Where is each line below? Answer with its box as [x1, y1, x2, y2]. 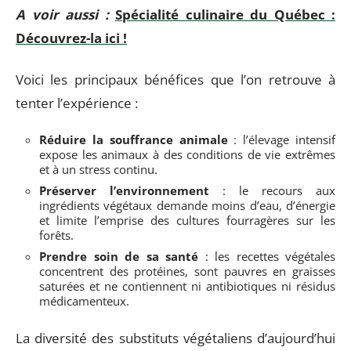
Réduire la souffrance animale [39, 132, 228, 147]
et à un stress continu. [39, 161, 157, 177]
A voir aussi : [16, 5, 109, 24]
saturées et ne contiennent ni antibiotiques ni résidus [39, 278, 335, 294]
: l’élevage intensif [227, 132, 335, 147]
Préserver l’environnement [39, 183, 209, 198]
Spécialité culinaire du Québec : [115, 5, 335, 24]
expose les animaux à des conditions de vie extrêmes [39, 147, 335, 162]
